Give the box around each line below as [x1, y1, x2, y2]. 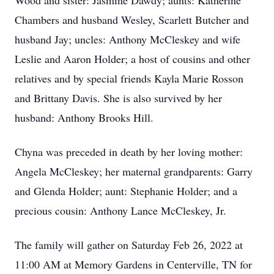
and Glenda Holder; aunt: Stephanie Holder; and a [15, 183, 237, 198]
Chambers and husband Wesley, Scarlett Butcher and [15, 12, 249, 27]
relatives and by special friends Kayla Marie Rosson [15, 71, 243, 86]
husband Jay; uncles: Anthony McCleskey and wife [15, 32, 240, 46]
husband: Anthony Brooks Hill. [15, 110, 154, 125]
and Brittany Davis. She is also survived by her [15, 91, 222, 105]
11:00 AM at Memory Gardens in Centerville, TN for [15, 257, 252, 272]
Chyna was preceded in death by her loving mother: [15, 144, 243, 159]
